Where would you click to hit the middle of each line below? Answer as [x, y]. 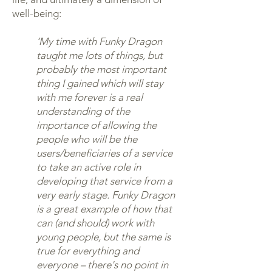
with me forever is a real [90, 97]
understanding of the [83, 111]
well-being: [37, 13]
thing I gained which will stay [100, 83]
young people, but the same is [104, 237]
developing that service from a [104, 181]
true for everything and [88, 251]
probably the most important [101, 69]
